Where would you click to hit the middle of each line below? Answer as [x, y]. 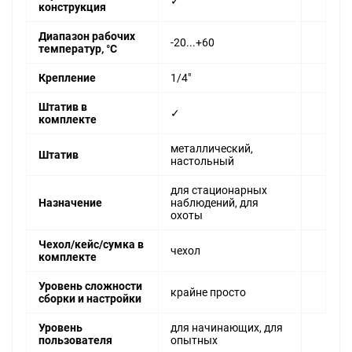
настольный [202, 161]
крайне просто [208, 293]
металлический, [212, 149]
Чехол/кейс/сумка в [91, 245]
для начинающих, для [227, 328]
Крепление [67, 78]
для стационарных [219, 191]
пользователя [75, 341]
